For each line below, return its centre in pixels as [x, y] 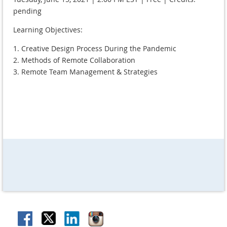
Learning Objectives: [48, 30]
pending [27, 11]
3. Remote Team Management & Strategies [85, 72]
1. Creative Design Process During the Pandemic [95, 49]
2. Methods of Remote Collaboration [74, 60]
